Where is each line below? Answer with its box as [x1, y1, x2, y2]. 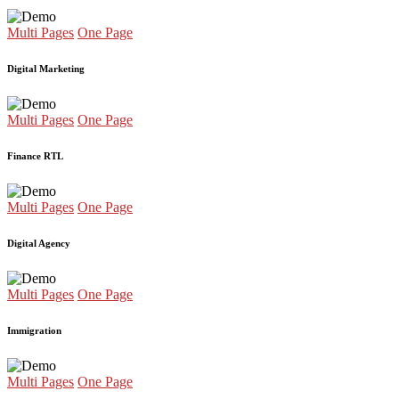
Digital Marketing [7, 63, 85, 75]
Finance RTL [7, 151, 63, 162]
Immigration [7, 325, 61, 337]
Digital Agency [7, 238, 70, 249]
